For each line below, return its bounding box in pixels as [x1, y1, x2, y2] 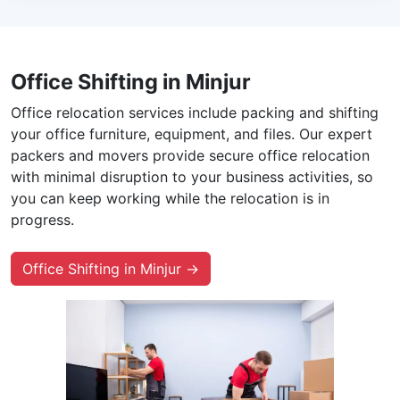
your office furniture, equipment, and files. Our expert [11, 124, 372, 143]
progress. [11, 210, 74, 229]
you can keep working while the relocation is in [11, 188, 329, 207]
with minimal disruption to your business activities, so [11, 167, 373, 186]
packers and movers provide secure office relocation [11, 146, 370, 164]
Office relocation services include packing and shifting [11, 103, 379, 121]
